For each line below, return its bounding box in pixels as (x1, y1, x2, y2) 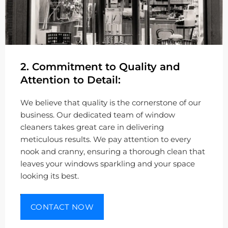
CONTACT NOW (31, 202, 94, 212)
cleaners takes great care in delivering (20, 122, 164, 132)
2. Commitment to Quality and (20, 60, 180, 73)
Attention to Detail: (20, 73, 121, 86)
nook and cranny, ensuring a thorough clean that (20, 147, 205, 156)
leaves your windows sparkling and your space (20, 159, 195, 168)
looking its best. (20, 171, 79, 181)
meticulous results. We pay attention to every (20, 134, 191, 144)
